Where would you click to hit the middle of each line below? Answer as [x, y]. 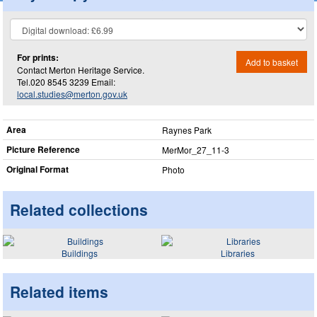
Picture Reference [43, 149]
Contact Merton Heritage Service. [81, 69]
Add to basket [272, 62]
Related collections [79, 209]
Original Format [38, 169]
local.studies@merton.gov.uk [72, 93]
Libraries [238, 253]
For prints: [38, 57]
